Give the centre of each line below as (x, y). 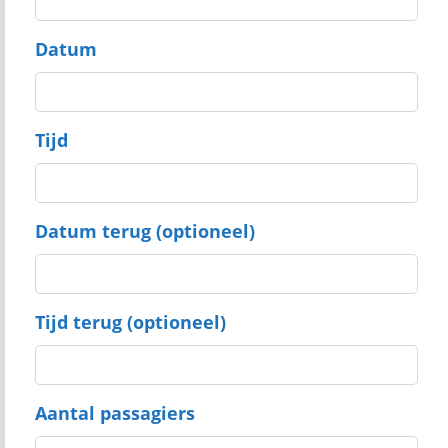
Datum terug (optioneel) (145, 231)
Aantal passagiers (115, 413)
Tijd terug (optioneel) (130, 322)
